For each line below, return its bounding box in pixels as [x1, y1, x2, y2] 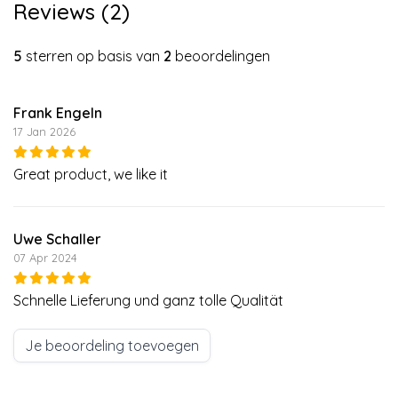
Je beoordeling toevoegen [25, 336, 199, 354]
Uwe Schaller [13, 229, 101, 248]
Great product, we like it [13, 164, 168, 183]
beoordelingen [171, 46, 270, 65]
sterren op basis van [22, 46, 163, 65]
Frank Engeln [13, 103, 102, 122]
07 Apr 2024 [13, 250, 77, 265]
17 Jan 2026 [13, 123, 76, 139]
